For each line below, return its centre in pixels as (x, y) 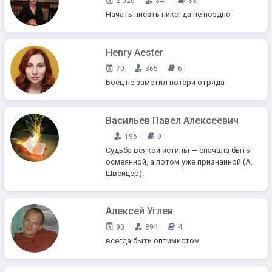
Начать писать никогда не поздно (168, 14)
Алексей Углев (139, 211)
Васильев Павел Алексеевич (172, 121)
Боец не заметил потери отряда (165, 82)
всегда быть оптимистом (153, 241)
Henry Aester (134, 53)
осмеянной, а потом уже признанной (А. (179, 162)
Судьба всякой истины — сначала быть (178, 150)
